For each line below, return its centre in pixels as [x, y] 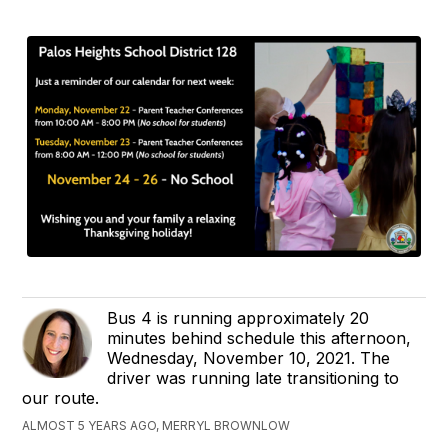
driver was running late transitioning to [253, 378]
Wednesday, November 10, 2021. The [249, 358]
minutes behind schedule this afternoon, [259, 338]
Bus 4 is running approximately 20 [238, 318]
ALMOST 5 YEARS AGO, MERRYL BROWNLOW [156, 426]
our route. [61, 398]
